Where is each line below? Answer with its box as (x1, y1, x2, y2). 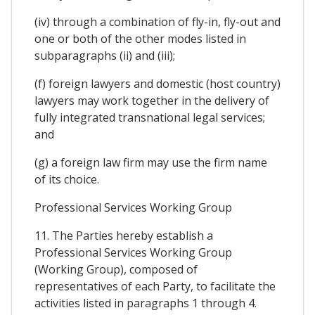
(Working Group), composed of (34, 262, 198, 278)
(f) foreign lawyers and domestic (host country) (34, 76, 281, 92)
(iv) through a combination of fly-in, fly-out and (34, 14, 281, 30)
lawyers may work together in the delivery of (34, 93, 269, 109)
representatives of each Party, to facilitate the (34, 278, 276, 295)
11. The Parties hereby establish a (34, 228, 213, 244)
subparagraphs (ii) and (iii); (34, 48, 175, 64)
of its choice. (34, 172, 99, 188)
